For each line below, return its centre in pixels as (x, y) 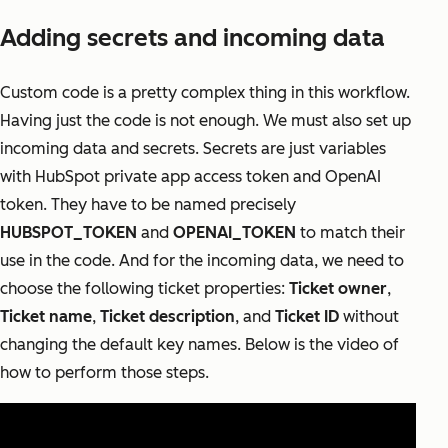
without (369, 317)
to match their (350, 233)
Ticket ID (307, 317)
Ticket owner (338, 289)
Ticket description (167, 317)
